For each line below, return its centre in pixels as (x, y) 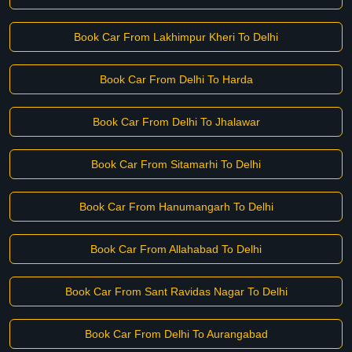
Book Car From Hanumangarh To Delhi (176, 207)
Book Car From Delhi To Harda (176, 79)
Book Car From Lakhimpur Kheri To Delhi (176, 37)
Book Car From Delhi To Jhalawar (176, 122)
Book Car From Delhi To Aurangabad (176, 334)
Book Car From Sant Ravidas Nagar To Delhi (176, 291)
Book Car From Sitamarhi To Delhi (176, 164)
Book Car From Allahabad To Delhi (176, 249)
